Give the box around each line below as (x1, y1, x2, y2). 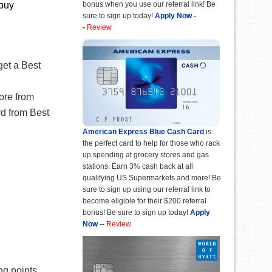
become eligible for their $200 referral (83, 197, 206, 206)
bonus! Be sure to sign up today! (83, 208, 188, 217)
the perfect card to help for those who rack (83, 139, 220, 148)
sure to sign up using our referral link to (83, 185, 211, 194)
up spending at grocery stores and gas (83, 151, 209, 160)
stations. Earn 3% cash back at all (83, 162, 193, 171)
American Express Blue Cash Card (83, 127, 204, 137)
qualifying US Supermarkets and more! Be (83, 174, 221, 183)
